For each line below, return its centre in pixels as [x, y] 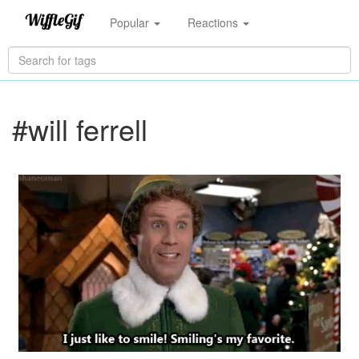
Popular [131, 22]
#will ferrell [80, 129]
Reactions [214, 22]
